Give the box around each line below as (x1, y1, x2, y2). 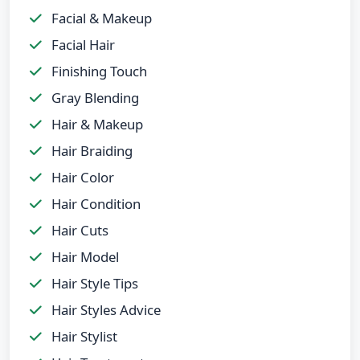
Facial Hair (48, 35, 115, 54)
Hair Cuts (48, 220, 108, 239)
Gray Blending (48, 88, 139, 107)
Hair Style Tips (48, 273, 138, 292)
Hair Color (48, 167, 114, 186)
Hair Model (48, 247, 119, 266)
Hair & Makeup (48, 114, 143, 133)
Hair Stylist (48, 326, 117, 346)
